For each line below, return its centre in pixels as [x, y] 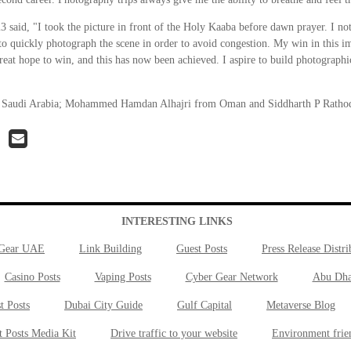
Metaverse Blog [301, 305]
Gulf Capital [204, 305]
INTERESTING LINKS [177, 221]
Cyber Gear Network [232, 277]
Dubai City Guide [103, 305]
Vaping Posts [123, 277]
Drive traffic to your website [174, 333]
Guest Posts [202, 249]
